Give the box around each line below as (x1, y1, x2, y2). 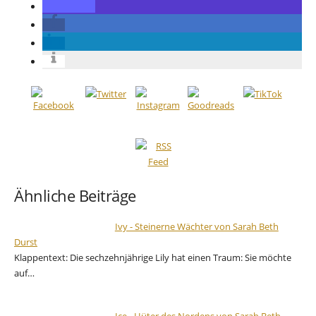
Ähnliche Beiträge (14, 186, 136, 207)
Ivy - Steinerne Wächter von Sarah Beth (114, 220, 279, 233)
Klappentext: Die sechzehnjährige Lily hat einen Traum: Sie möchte (14, 251, 291, 265)
